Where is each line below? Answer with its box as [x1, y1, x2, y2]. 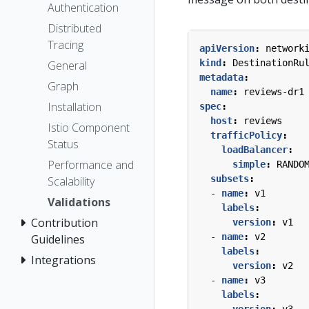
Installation [48, 99, 101, 114]
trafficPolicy [210, 129, 282, 141]
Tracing [48, 37, 83, 52]
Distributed [48, 20, 101, 36]
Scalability [48, 173, 94, 189]
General [48, 57, 87, 73]
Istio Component [48, 119, 130, 135]
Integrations [31, 252, 96, 268]
